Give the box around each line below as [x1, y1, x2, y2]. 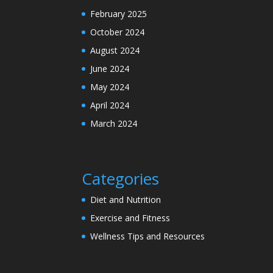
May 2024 [90, 80, 130, 93]
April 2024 [90, 99, 130, 111]
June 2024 [90, 62, 130, 74]
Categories [82, 167, 160, 190]
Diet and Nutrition [90, 193, 161, 205]
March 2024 [90, 117, 138, 129]
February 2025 [90, 7, 147, 19]
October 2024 [90, 26, 145, 38]
